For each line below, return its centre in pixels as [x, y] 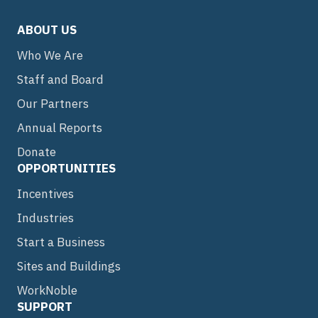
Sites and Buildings [69, 266]
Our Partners [53, 104]
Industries [45, 218]
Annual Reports [60, 128]
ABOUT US [47, 30]
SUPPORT [45, 307]
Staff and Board [60, 79]
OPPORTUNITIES [66, 168]
